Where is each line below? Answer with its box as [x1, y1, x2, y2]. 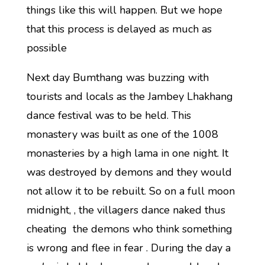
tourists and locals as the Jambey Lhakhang [26, 89, 233, 104]
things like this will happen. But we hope [26, 3, 222, 17]
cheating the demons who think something [26, 222, 232, 236]
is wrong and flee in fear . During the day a [26, 241, 231, 255]
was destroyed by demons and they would [26, 165, 232, 179]
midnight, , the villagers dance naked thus [26, 203, 225, 217]
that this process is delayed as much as [26, 22, 212, 36]
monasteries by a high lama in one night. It [26, 146, 228, 160]
